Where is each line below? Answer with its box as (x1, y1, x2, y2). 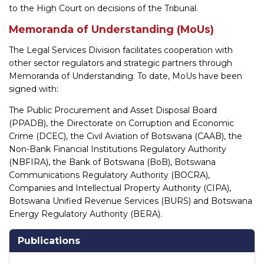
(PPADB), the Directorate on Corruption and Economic (9, 117, 234, 128)
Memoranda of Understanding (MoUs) (9, 22, 214, 35)
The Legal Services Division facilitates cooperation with (9, 44, 233, 55)
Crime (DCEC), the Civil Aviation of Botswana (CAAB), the (9, 130, 242, 141)
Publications (18, 235, 80, 246)
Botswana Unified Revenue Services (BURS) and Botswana (9, 195, 252, 206)
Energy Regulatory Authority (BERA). (9, 208, 162, 219)
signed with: (9, 83, 58, 94)
